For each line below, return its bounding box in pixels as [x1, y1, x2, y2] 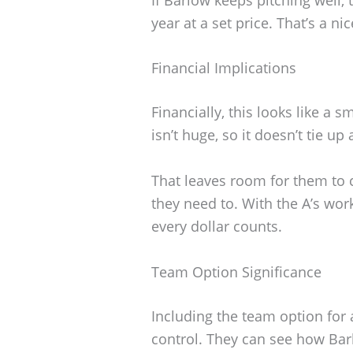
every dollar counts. [151, 217, 282, 236]
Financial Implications [151, 58, 296, 78]
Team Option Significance [151, 262, 321, 281]
